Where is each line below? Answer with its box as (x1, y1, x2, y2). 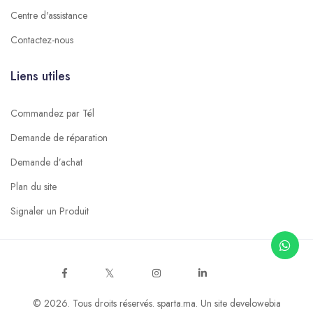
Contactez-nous (10, 32, 73, 47)
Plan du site (10, 179, 57, 194)
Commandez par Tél (10, 105, 94, 120)
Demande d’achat (10, 154, 82, 169)
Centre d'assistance (10, 8, 87, 22)
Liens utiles (10, 66, 71, 85)
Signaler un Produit (10, 203, 89, 218)
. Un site (195, 296, 230, 310)
